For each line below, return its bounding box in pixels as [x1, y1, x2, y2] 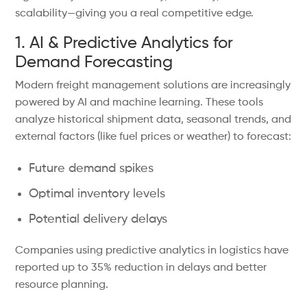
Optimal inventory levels [29, 188, 166, 200]
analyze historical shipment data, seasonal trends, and [15, 114, 292, 125]
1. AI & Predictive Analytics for [15, 35, 234, 51]
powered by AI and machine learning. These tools [15, 97, 264, 108]
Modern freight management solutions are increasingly [15, 80, 291, 91]
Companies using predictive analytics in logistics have [15, 245, 289, 256]
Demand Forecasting [15, 54, 173, 71]
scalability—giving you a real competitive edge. [15, 8, 254, 19]
